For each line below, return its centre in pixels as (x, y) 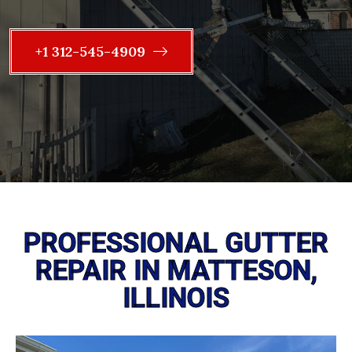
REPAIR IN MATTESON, (176, 271)
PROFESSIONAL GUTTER (176, 244)
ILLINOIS (176, 299)
